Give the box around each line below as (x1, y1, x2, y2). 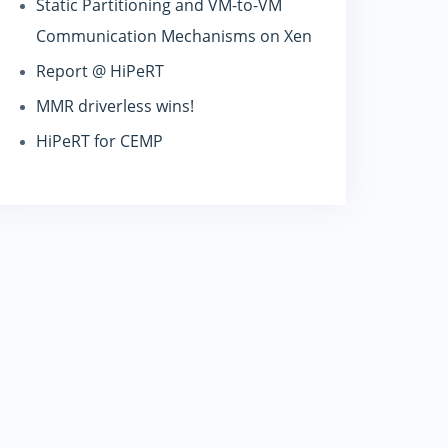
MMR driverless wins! (36, 95, 194, 117)
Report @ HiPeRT (36, 60, 164, 82)
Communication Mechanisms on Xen (36, 25, 312, 47)
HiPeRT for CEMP (36, 130, 163, 152)
